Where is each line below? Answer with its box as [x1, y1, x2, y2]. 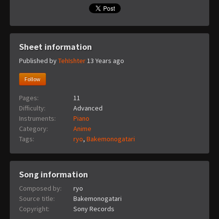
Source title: [19, 194, 55, 203]
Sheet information [19, 41, 92, 52]
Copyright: [19, 204, 49, 213]
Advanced [73, 103, 103, 112]
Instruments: [19, 113, 56, 123]
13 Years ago [87, 56, 124, 65]
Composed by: [19, 183, 62, 193]
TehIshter [58, 56, 86, 65]
